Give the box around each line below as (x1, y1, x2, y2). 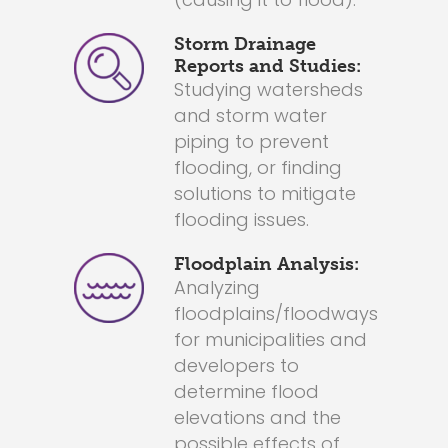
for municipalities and (174, 327, 367, 352)
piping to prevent (174, 129, 329, 154)
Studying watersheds (174, 77, 363, 102)
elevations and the (174, 405, 341, 430)
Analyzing (174, 275, 260, 300)
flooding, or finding (174, 155, 342, 180)
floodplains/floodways (174, 301, 378, 326)
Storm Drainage (174, 33, 316, 55)
